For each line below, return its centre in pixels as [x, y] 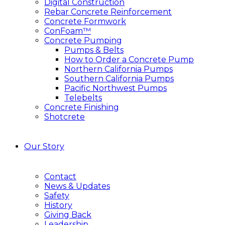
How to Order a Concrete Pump [129, 59]
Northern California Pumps [119, 69]
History [58, 205]
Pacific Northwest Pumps [116, 88]
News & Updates [77, 186]
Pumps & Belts [94, 50]
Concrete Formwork [85, 21]
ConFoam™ [68, 31]
